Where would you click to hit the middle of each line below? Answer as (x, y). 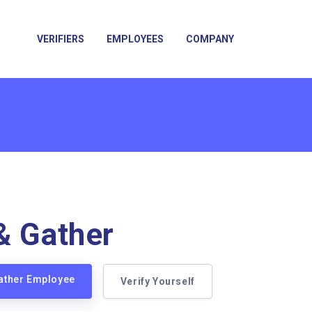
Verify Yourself (157, 281)
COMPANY (210, 39)
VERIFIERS (60, 39)
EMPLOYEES (135, 39)
